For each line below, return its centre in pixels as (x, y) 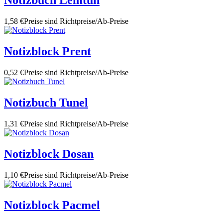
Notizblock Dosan (49, 154)
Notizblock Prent (48, 52)
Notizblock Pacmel (52, 205)
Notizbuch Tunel (46, 102)
